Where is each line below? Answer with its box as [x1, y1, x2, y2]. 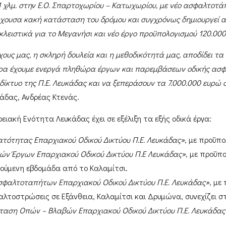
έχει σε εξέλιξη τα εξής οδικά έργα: [89, 112, 211, 124]
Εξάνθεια [61, 190, 93, 201]
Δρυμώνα [147, 190, 181, 201]
